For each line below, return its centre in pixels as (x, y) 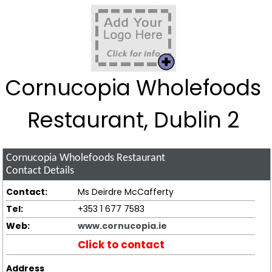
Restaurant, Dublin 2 (133, 120)
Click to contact (121, 245)
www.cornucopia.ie (123, 226)
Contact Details (40, 171)
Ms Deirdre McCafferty (126, 192)
